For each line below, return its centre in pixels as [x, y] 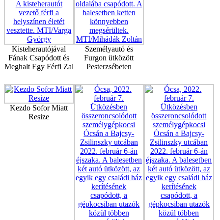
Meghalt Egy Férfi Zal [39, 67]
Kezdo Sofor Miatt [39, 108]
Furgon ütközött [109, 58]
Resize [39, 117]
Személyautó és [109, 49]
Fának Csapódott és [39, 58]
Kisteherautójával [39, 49]
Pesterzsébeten [109, 67]
